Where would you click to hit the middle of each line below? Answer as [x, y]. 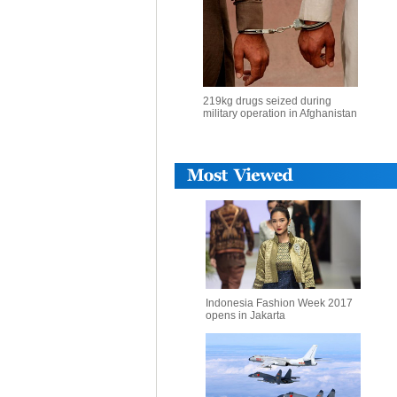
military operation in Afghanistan [280, 113]
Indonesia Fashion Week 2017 [279, 303]
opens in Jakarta [245, 315]
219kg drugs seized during [267, 101]
